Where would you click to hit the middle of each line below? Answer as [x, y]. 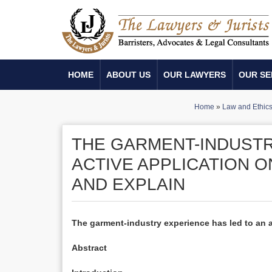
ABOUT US [128, 75]
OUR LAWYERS [195, 75]
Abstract [89, 248]
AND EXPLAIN [128, 184]
